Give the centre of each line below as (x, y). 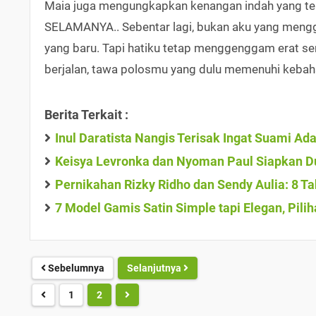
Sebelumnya (75, 268)
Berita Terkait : (86, 114)
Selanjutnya (155, 268)
